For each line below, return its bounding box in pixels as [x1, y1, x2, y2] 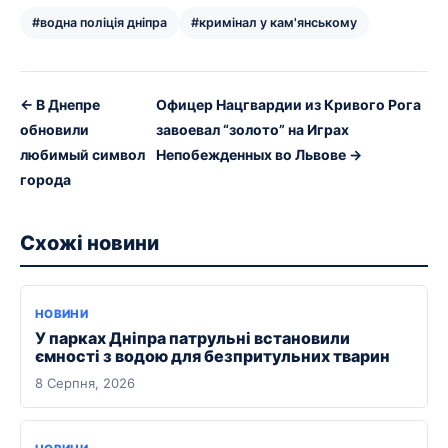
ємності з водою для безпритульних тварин [35, 345, 390, 366]
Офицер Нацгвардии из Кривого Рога [155, 95, 421, 113]
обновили [20, 120, 89, 138]
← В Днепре [20, 95, 100, 113]
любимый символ [20, 145, 145, 163]
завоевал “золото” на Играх [155, 120, 349, 138]
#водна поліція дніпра [32, 14, 167, 30]
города [20, 170, 71, 188]
